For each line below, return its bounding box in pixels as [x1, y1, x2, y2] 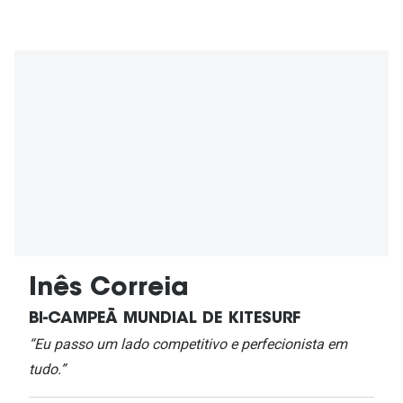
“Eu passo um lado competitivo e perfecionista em [29, 335, 347, 353]
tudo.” [29, 360, 66, 378]
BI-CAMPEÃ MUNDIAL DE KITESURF [29, 310, 300, 327]
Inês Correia [29, 275, 189, 301]
